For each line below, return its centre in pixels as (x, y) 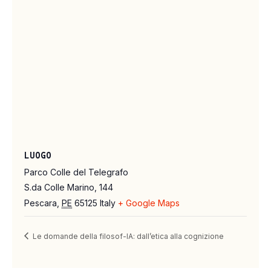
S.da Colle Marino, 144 (69, 188)
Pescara (41, 203)
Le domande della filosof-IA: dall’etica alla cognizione (127, 236)
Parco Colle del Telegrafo (76, 172)
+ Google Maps (149, 203)
